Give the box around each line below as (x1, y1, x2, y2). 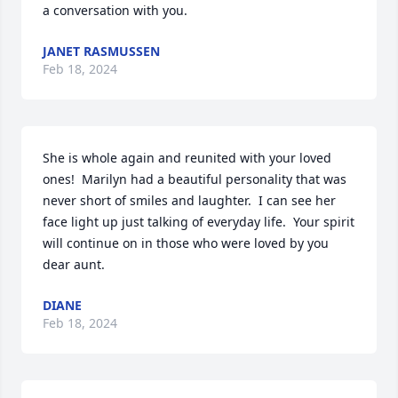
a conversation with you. (43, 2, 187, 20)
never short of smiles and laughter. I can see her (43, 192, 336, 210)
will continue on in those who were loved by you (43, 235, 329, 252)
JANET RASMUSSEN (43, 43, 160, 60)
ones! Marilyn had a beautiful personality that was (43, 171, 346, 188)
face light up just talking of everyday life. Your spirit (43, 213, 354, 231)
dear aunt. (43, 256, 105, 274)
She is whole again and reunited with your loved (43, 149, 331, 167)
